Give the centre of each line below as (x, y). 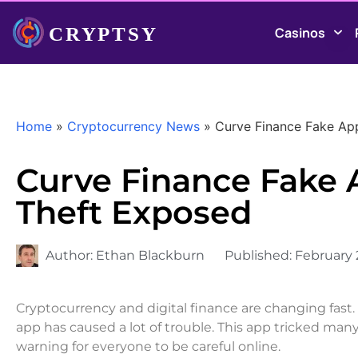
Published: (260, 255)
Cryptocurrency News (133, 126)
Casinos (300, 32)
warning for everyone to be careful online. (148, 346)
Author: (71, 255)
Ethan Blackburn (150, 255)
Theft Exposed (134, 212)
